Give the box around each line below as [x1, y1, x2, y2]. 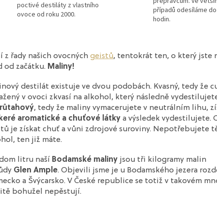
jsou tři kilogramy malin [118, 155, 206, 164]
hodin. [153, 14, 170, 24]
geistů [90, 52, 113, 60]
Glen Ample [14, 166, 58, 174]
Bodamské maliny [52, 155, 118, 164]
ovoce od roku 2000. [17, 10, 76, 20]
